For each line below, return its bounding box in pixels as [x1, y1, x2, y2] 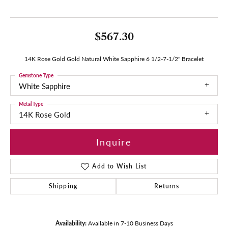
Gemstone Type [19, 71, 53, 79]
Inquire [96, 135, 132, 149]
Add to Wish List [92, 161, 147, 170]
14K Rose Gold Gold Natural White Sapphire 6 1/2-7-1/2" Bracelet [24, 54, 204, 63]
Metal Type [19, 100, 43, 107]
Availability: [55, 218, 87, 227]
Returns [154, 181, 180, 190]
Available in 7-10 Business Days [88, 218, 173, 227]
